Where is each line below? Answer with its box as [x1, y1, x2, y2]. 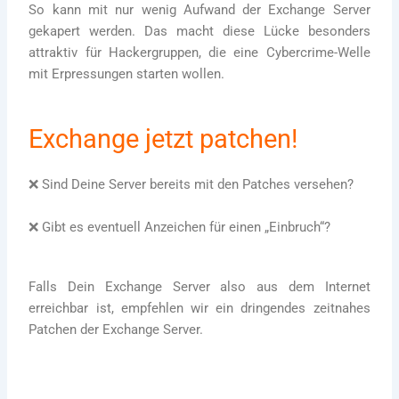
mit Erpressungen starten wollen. [28, 65, 225, 82]
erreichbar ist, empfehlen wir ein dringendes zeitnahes [28, 299, 370, 316]
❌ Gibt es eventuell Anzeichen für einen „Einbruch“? [28, 218, 331, 235]
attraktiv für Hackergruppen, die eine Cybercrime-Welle [28, 44, 370, 61]
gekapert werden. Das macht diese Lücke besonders [28, 22, 370, 39]
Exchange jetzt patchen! [28, 124, 298, 155]
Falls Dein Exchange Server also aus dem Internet [28, 278, 370, 295]
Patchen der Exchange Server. [28, 321, 204, 338]
